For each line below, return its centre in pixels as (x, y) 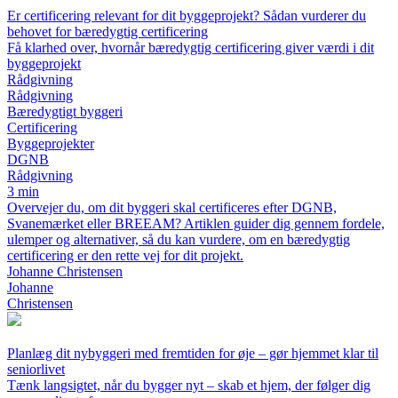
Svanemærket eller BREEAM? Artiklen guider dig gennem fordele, (196, 224)
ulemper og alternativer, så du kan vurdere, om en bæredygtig (179, 240)
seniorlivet (36, 370)
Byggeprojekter (51, 144)
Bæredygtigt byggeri (65, 112)
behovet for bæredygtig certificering (107, 32)
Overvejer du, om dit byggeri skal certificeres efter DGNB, (172, 208)
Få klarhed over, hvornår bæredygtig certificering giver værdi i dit (191, 48)
